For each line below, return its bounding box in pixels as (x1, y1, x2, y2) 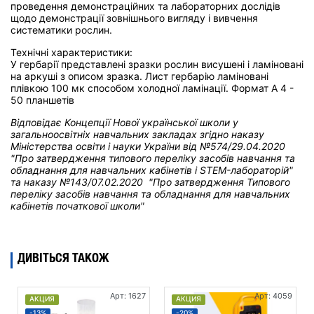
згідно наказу (200, 128, 264, 141)
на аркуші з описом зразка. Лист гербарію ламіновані (11, 70, 268, 83)
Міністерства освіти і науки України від (11, 140, 200, 153)
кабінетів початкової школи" (11, 200, 144, 212)
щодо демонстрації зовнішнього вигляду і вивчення (11, 12, 258, 25)
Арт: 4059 (254, 291, 292, 301)
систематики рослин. (11, 24, 112, 36)
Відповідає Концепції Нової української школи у (11, 116, 238, 129)
